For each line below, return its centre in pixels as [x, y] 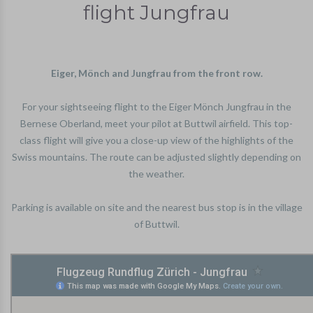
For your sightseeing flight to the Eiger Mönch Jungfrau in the [156, 107]
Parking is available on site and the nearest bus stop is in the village [156, 208]
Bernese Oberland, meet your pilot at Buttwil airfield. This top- [156, 124]
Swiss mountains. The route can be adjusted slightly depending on [156, 157]
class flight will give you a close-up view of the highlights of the [156, 140]
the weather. [156, 174]
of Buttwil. [156, 224]
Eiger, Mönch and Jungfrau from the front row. [156, 73]
